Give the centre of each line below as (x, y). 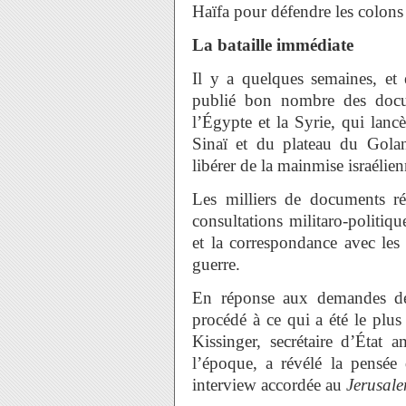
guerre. (216, 264)
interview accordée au (269, 385)
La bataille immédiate (273, 45)
